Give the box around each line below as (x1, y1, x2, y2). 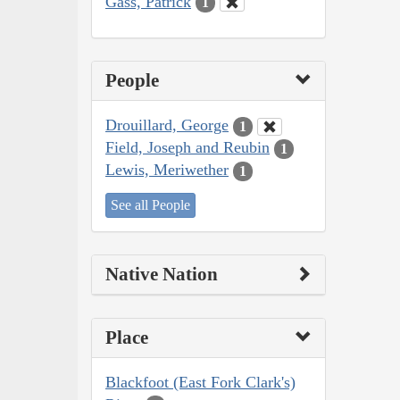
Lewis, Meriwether (105, 161, 229, 179)
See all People (111, 196, 190, 212)
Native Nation (105, 262, 218, 285)
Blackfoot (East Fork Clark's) (105, 372, 296, 391)
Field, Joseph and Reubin (105, 138, 270, 157)
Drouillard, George (105, 116, 229, 135)
